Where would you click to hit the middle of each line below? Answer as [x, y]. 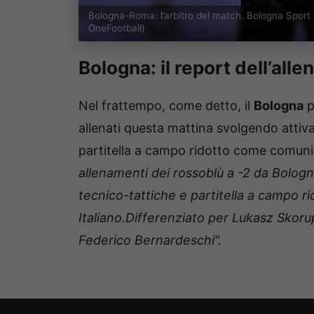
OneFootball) [116, 28]
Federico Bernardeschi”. [150, 240]
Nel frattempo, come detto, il [166, 106]
